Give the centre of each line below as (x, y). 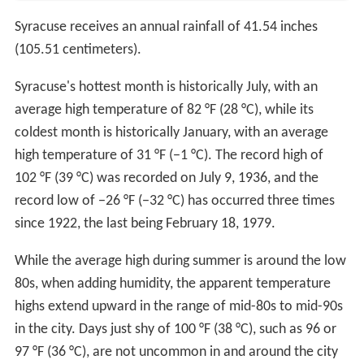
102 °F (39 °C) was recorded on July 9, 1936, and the (166, 179)
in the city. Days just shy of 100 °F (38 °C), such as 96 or (175, 330)
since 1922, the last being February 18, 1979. (145, 224)
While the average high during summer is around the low (180, 262)
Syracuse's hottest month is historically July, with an (166, 88)
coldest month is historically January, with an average (171, 133)
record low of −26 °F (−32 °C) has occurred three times (174, 201)
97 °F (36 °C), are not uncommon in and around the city (176, 353)
